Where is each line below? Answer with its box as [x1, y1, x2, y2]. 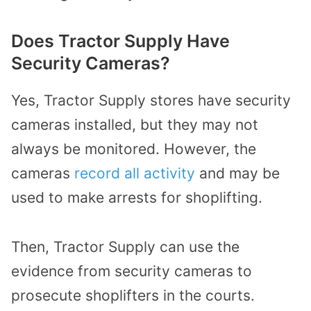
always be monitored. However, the [11, 140, 256, 158]
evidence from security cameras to [11, 262, 252, 280]
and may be [195, 165, 280, 183]
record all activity [74, 165, 195, 183]
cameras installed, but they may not [11, 116, 258, 134]
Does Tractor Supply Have [11, 31, 230, 52]
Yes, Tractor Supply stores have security [11, 92, 291, 110]
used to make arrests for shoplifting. [11, 189, 262, 207]
